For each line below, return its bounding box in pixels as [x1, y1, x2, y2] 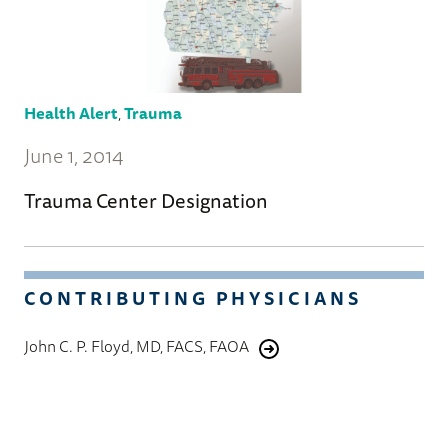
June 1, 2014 [24, 140, 124, 172]
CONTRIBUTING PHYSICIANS [24, 284, 362, 313]
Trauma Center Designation [24, 185, 268, 217]
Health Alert [24, 100, 118, 127]
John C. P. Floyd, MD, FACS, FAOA [24, 333, 249, 360]
